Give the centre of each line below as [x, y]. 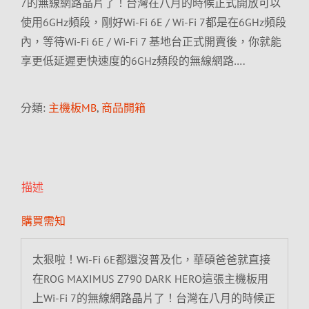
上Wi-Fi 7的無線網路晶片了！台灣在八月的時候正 [153, 298]
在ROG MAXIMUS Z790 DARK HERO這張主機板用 [150, 278]
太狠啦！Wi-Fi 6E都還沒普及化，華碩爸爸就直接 [151, 259]
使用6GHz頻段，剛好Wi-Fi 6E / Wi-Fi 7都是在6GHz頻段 [153, 22]
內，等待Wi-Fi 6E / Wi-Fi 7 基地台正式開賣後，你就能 [151, 41]
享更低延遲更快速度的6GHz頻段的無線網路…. [133, 61]
